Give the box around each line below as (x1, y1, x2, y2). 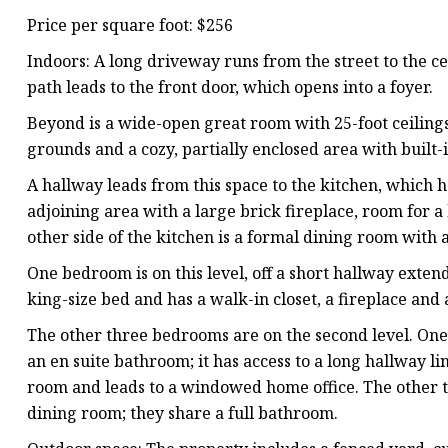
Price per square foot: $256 (27, 14, 233, 37)
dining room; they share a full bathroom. (27, 402, 338, 425)
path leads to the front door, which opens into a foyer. (27, 76, 433, 99)
